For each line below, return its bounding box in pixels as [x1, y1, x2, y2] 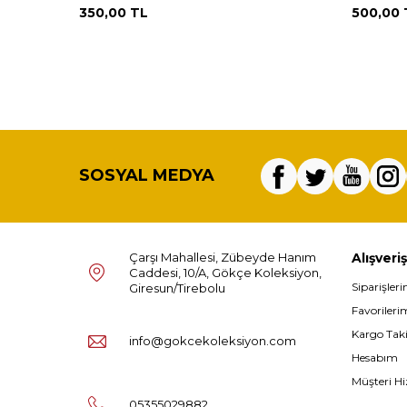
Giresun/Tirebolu [129, 280, 225, 295]
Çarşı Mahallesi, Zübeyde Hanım [129, 249, 316, 264]
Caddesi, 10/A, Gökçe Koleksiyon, [129, 264, 322, 280]
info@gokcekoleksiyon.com [129, 333, 296, 349]
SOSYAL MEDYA [79, 165, 214, 186]
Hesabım [352, 350, 398, 364]
